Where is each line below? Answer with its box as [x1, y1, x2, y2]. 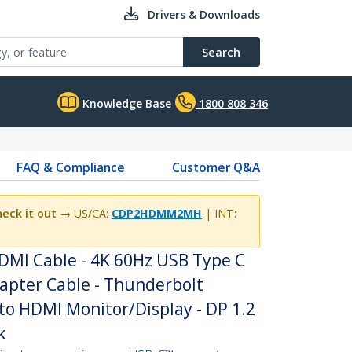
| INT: [202, 206, 236, 221]
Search [202, 44, 240, 60]
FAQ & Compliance [16, 159, 125, 176]
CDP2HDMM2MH [112, 206, 202, 221]
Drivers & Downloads [148, 7, 260, 22]
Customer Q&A [171, 159, 260, 176]
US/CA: [71, 206, 112, 221]
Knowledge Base [79, 96, 171, 111]
